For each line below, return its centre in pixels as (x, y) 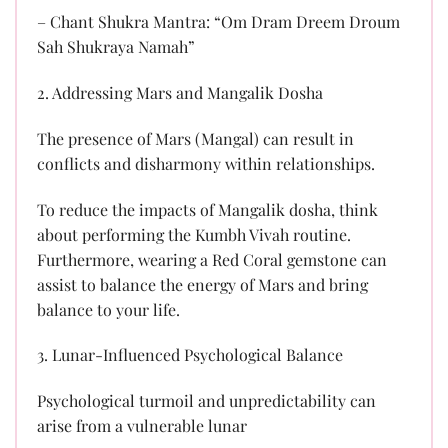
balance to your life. (108, 309)
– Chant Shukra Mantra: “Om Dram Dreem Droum (218, 22)
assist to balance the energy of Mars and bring (202, 284)
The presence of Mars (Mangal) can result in (195, 138)
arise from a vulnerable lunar (142, 426)
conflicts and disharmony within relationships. (206, 163)
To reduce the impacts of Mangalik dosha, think (207, 209)
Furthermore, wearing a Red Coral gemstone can (212, 259)
